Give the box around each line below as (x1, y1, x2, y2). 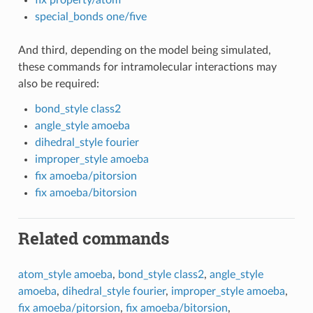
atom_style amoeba (17, 269, 112, 281)
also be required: (17, 78, 99, 90)
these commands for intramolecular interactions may (17, 61, 277, 73)
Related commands (17, 227, 169, 250)
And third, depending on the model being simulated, (17, 45, 271, 57)
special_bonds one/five (34, 11, 147, 23)
